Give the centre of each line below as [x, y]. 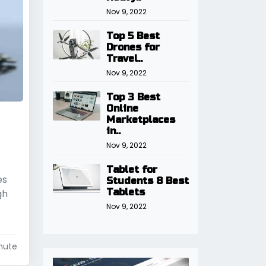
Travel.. [124, 58]
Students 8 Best [148, 181]
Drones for [133, 47]
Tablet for [132, 170]
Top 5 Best [133, 36]
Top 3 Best [133, 97]
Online [122, 108]
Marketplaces [141, 120]
